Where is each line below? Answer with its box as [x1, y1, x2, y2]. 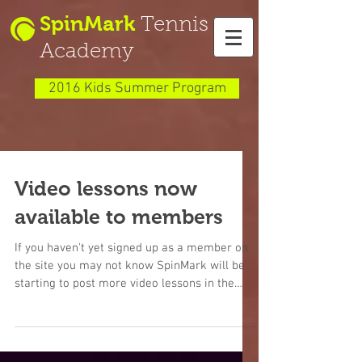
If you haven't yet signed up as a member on [15, 241, 248, 255]
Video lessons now [15, 177, 197, 200]
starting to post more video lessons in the [15, 276, 234, 291]
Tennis [141, 15, 208, 36]
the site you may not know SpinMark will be [15, 259, 245, 273]
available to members [15, 205, 223, 228]
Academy [40, 42, 134, 63]
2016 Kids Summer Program [48, 80, 226, 97]
